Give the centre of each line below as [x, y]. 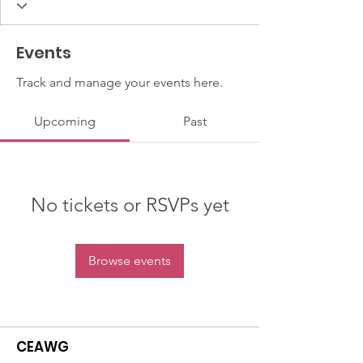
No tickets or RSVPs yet [130, 205]
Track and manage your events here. [120, 82]
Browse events [130, 261]
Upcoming [65, 121]
